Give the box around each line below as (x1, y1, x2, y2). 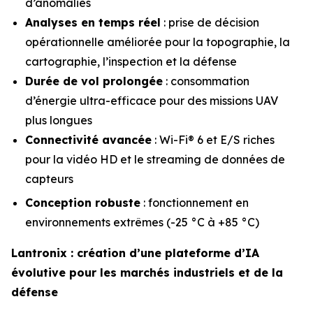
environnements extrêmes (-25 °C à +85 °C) (25, 215, 259, 230)
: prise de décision (161, 15, 259, 29)
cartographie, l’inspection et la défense (25, 54, 237, 68)
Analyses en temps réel (25, 15, 161, 29)
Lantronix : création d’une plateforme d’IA (11, 246, 259, 261)
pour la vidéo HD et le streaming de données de (25, 152, 285, 166)
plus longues (25, 112, 92, 127)
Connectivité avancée (25, 132, 152, 147)
